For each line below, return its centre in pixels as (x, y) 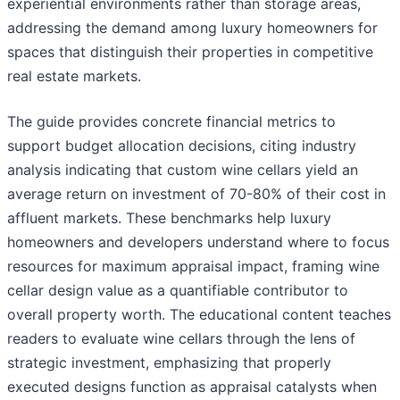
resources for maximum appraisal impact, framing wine (193, 267)
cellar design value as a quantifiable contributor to (178, 291)
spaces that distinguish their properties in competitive (190, 52)
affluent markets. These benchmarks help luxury (169, 218)
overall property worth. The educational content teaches (199, 315)
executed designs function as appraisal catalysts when (192, 387)
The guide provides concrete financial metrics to (171, 122)
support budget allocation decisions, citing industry (182, 146)
